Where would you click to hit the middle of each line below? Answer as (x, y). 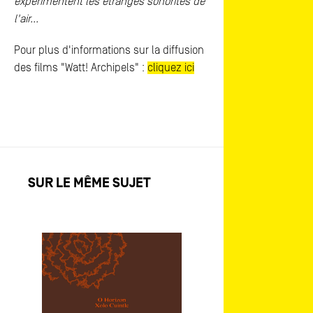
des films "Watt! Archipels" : (81, 68)
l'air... (26, 19)
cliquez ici (171, 68)
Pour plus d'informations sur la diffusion (109, 50)
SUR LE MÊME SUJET (89, 183)
